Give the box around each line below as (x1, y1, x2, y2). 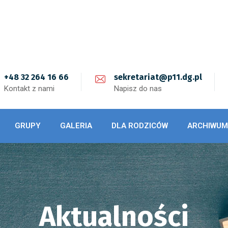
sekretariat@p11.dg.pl (114, 72, 202, 82)
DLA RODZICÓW (111, 121, 168, 130)
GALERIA (60, 121, 92, 130)
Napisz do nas (114, 84, 162, 93)
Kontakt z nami (4, 84, 54, 93)
